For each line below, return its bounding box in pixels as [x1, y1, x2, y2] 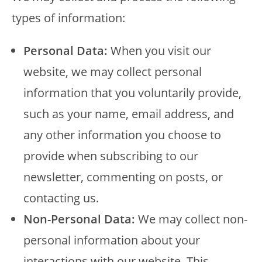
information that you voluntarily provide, [23, 85, 242, 101]
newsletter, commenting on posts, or [23, 169, 223, 185]
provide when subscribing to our [23, 148, 198, 164]
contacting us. [23, 190, 99, 206]
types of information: [12, 10, 125, 26]
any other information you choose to [23, 127, 221, 143]
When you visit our [108, 43, 211, 58]
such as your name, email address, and [23, 106, 234, 122]
